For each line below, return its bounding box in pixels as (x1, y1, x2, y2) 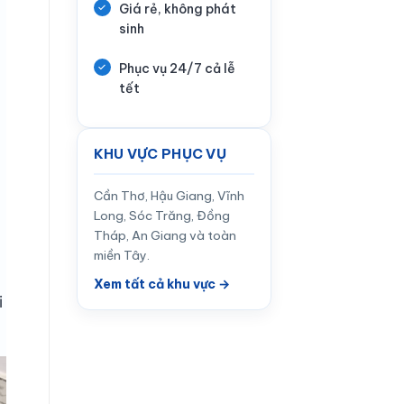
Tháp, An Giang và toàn (93, 226, 236, 243)
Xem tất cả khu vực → (93, 275, 230, 292)
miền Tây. (93, 246, 150, 263)
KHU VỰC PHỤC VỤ (93, 144, 226, 162)
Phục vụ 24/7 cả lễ (118, 60, 235, 78)
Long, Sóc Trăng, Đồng (93, 207, 230, 224)
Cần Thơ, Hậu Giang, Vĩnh (93, 187, 244, 204)
